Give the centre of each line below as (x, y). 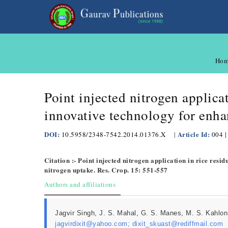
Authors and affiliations (80, 184)
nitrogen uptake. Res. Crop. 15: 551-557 (106, 170)
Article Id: (194, 134)
